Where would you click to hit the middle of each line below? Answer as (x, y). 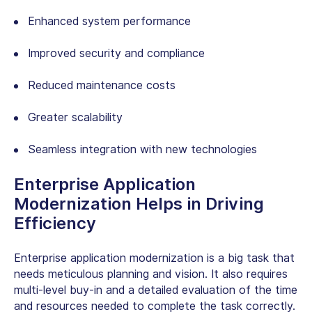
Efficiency (57, 224)
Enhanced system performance (109, 22)
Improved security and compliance (116, 54)
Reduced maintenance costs (102, 86)
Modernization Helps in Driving (139, 204)
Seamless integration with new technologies (142, 150)
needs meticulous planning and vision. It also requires (151, 274)
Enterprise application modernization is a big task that (154, 258)
